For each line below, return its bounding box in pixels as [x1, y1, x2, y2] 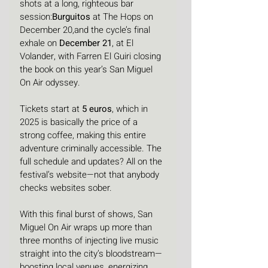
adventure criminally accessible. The [20, 142, 164, 156]
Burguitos [52, 10, 90, 24]
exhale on [20, 36, 59, 50]
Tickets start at [20, 102, 82, 116]
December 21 [59, 36, 112, 50]
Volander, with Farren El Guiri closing [20, 50, 163, 63]
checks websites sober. [20, 181, 112, 195]
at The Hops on [90, 10, 156, 24]
